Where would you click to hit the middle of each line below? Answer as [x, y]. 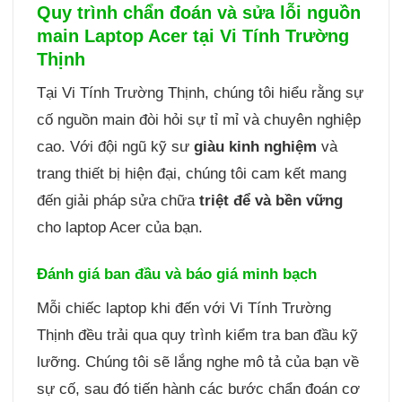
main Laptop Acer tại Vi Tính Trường [192, 35]
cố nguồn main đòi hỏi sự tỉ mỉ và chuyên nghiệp [198, 119]
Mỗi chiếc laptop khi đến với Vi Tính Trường [184, 309]
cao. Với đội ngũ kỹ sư [115, 146]
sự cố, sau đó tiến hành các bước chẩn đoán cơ [198, 389]
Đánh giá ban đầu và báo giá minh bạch [176, 274]
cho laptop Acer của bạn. [119, 227]
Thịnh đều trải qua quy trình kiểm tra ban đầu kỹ [197, 336]
